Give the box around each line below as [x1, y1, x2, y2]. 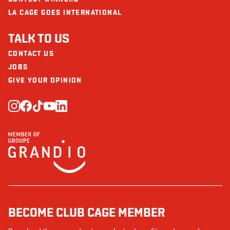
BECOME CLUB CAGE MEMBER [8, 204, 165, 220]
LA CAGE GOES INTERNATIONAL [8, 8, 122, 17]
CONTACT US [8, 49, 54, 59]
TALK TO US [8, 31, 69, 47]
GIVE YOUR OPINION [8, 76, 82, 85]
